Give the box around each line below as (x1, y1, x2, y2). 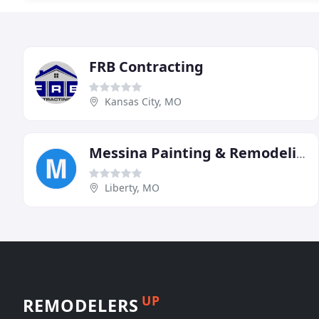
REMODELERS (23, 293, 139, 317)
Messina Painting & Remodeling (296, 145, 305, 162)
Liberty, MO (105, 180, 159, 194)
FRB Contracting (89, 56, 204, 76)
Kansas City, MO (105, 94, 182, 108)
